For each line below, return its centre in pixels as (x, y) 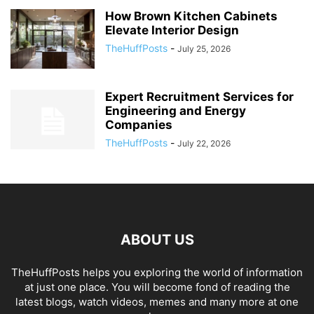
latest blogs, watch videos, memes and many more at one (157, 302)
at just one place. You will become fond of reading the (157, 287)
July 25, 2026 (204, 49)
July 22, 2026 (204, 143)
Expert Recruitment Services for (199, 97)
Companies (139, 125)
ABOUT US (157, 240)
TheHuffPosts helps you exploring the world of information (157, 272)
